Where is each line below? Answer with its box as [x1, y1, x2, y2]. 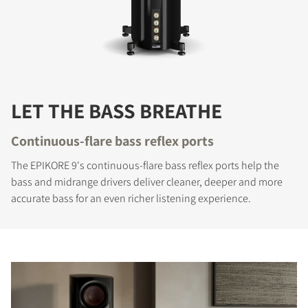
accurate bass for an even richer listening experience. [11, 191, 251, 206]
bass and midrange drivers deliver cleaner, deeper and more [11, 175, 283, 190]
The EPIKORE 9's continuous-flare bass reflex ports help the [11, 158, 279, 173]
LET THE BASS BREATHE [11, 97, 222, 125]
